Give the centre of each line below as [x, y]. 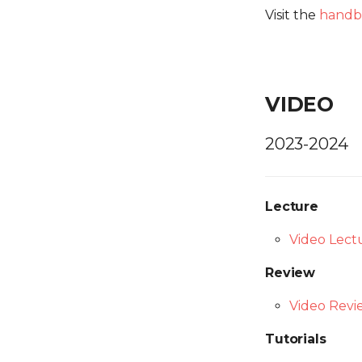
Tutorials [296, 339]
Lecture [292, 206]
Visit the [292, 15]
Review [290, 273]
